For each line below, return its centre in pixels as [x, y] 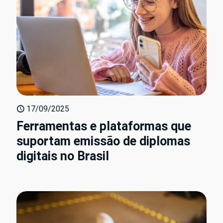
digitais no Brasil [63, 156]
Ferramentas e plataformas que [104, 126]
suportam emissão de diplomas [103, 141]
